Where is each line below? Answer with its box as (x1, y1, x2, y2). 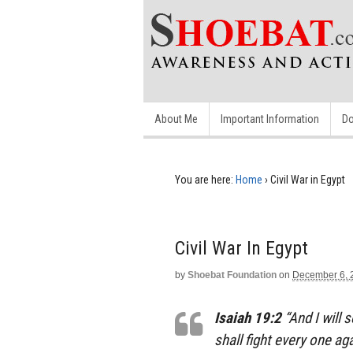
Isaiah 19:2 (214, 308, 281, 327)
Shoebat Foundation (188, 269, 277, 281)
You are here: (175, 173, 233, 186)
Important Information (221, 113, 319, 125)
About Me (154, 113, 198, 125)
